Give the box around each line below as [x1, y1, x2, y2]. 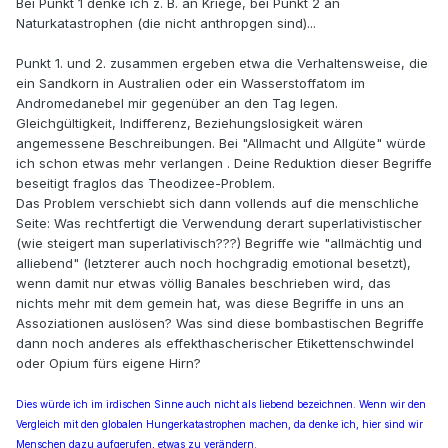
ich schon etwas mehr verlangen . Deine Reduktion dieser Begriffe [16, 155, 432, 172]
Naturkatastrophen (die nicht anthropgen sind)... [16, 15, 316, 32]
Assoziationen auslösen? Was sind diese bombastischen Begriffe [16, 315, 424, 332]
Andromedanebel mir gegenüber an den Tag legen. [16, 95, 338, 112]
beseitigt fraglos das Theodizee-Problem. [16, 175, 275, 192]
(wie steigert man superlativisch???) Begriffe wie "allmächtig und [16, 235, 422, 252]
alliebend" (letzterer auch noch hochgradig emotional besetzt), [16, 255, 411, 272]
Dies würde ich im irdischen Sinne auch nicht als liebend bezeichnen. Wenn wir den [16, 398, 426, 411]
